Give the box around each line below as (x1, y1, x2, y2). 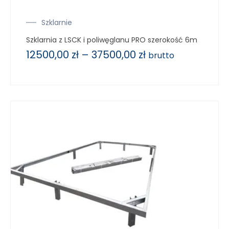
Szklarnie (41, 17, 72, 28)
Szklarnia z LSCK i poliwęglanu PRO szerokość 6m (26, 34, 197, 45)
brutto (148, 49, 174, 61)
